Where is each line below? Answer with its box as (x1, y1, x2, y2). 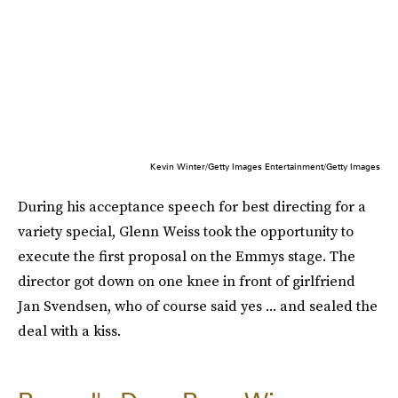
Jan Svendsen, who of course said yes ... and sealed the (18, 295, 378, 315)
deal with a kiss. (18, 320, 121, 340)
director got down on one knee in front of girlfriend (18, 270, 355, 291)
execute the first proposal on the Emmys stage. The (18, 245, 355, 266)
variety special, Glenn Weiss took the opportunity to (18, 220, 354, 241)
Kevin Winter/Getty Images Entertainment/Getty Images (150, 160, 380, 171)
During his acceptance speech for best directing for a (18, 195, 366, 216)
